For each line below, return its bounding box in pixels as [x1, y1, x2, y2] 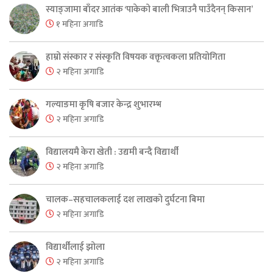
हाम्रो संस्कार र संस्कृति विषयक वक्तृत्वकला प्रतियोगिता [46, 49, 225, 65]
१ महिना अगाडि [54, 17, 103, 32]
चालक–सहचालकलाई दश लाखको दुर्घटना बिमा [46, 192, 205, 208]
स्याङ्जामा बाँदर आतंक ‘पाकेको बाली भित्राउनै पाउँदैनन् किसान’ [46, 2, 253, 18]
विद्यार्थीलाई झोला [46, 239, 105, 255]
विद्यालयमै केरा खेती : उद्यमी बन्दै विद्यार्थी [46, 144, 179, 160]
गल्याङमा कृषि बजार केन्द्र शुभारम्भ [46, 97, 161, 113]
